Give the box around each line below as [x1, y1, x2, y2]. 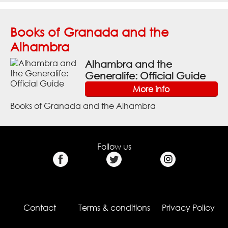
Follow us [97, 141, 131, 152]
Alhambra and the [84, 58, 172, 70]
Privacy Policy [162, 202, 215, 213]
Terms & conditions [78, 202, 150, 213]
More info [133, 83, 170, 94]
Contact [23, 202, 56, 213]
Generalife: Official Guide [84, 69, 206, 81]
